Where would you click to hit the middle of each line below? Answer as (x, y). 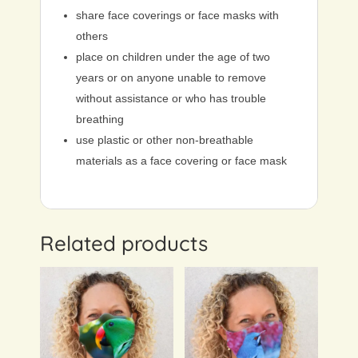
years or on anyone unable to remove (171, 78)
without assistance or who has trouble (171, 99)
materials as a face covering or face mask (181, 161)
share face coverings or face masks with (177, 16)
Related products (124, 244)
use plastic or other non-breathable (165, 140)
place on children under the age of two (173, 57)
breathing (100, 119)
